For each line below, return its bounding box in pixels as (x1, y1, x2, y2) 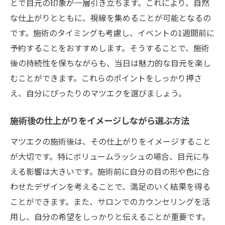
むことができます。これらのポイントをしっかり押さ (10, 71, 202, 84)
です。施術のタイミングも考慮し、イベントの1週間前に (10, 26, 214, 39)
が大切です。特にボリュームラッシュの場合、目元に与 (10, 150, 209, 162)
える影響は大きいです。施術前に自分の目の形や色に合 (10, 165, 210, 177)
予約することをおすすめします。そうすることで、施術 (10, 41, 209, 54)
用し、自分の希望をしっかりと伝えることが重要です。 (10, 210, 210, 222)
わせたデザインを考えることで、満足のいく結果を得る (10, 180, 210, 192)
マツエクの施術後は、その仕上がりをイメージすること (10, 135, 211, 147)
